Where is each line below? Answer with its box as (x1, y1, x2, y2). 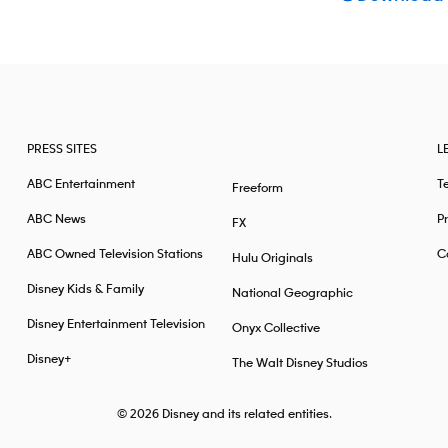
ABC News (27, 212, 87, 226)
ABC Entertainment (27, 177, 136, 191)
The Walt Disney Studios (231, 356, 368, 370)
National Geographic (231, 286, 353, 300)
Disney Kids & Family (27, 282, 145, 296)
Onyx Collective (231, 321, 320, 335)
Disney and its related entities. (161, 407, 332, 421)
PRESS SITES (27, 142, 98, 156)
